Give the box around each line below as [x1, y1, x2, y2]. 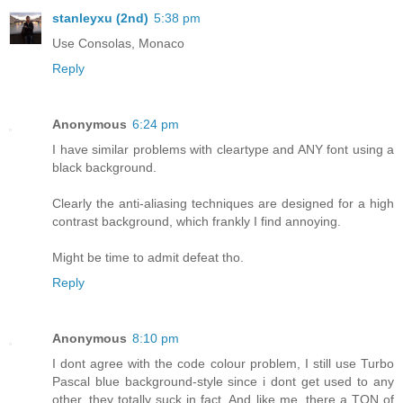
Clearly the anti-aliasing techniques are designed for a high [52, 196, 394, 211]
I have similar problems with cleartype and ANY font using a [52, 142, 394, 157]
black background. [52, 160, 157, 175]
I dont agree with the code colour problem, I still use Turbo [52, 356, 394, 372]
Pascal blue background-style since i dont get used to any [52, 374, 394, 390]
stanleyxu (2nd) [52, 11, 148, 26]
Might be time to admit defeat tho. [52, 250, 244, 265]
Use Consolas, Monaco [52, 36, 184, 51]
